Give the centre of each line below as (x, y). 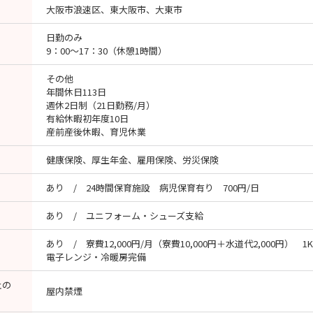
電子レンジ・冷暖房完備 (96, 257)
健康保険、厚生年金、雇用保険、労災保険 (132, 160)
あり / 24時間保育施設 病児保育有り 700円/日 (153, 188)
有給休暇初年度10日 (87, 118)
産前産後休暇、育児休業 (96, 132)
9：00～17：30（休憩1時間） (107, 51)
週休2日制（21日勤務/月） (101, 105)
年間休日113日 (76, 92)
